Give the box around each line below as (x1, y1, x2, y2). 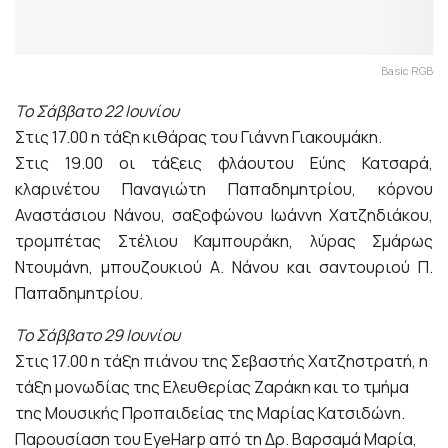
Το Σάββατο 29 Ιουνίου (15, 323, 180, 346)
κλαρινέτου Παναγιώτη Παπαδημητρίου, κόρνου (15, 177, 433, 200)
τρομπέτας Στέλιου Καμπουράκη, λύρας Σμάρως (15, 229, 433, 252)
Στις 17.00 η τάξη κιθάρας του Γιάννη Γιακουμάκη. (15, 125, 382, 148)
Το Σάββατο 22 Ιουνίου (15, 99, 179, 122)
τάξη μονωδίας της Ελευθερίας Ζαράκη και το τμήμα (15, 375, 409, 398)
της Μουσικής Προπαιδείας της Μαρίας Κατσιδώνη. (15, 401, 405, 424)
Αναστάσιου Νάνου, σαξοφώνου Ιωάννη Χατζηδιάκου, (15, 203, 433, 226)
